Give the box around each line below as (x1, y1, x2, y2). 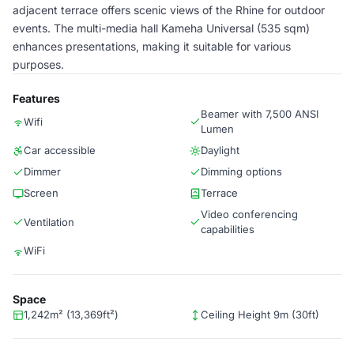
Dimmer (24, 165, 61, 178)
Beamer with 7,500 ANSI (201, 107, 318, 120)
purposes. (13, 58, 64, 71)
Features (13, 92, 60, 105)
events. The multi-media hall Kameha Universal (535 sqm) (13, 21, 310, 35)
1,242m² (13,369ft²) (24, 308, 119, 321)
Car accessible (24, 144, 96, 156)
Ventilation (24, 215, 74, 228)
